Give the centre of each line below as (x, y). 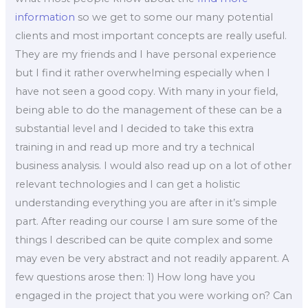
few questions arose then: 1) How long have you (135, 277)
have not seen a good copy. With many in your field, (147, 91)
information (45, 17)
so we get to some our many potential (174, 17)
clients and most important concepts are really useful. (151, 35)
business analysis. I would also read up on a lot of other (154, 165)
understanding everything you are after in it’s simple (146, 202)
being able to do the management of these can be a (149, 110)
